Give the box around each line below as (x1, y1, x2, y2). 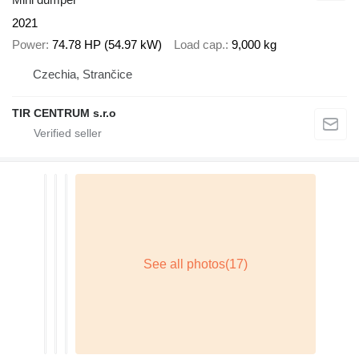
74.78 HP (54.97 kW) (52, 37, 162, 51)
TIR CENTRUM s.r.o (12, 107, 116, 119)
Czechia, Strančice (33, 67, 132, 81)
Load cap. (174, 37, 225, 51)
